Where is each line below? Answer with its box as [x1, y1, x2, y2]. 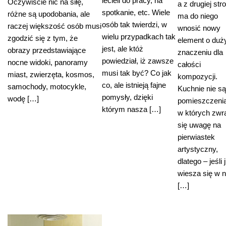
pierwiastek [178, 133, 215, 142]
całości [178, 60, 201, 69]
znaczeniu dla [178, 48, 223, 57]
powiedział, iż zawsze [102, 56, 174, 66]
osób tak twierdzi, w [102, 20, 167, 29]
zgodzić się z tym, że [8, 34, 78, 43]
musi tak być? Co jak [102, 69, 172, 78]
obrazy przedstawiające [8, 46, 86, 55]
